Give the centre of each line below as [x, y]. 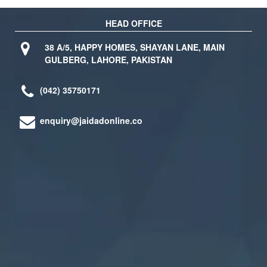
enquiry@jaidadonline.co [91, 120]
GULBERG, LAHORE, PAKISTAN [109, 59]
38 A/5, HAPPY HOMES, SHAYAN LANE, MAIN [135, 47]
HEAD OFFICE [133, 24]
